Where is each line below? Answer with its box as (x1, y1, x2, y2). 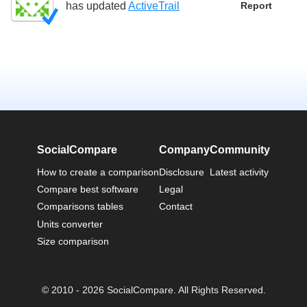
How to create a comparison (37, 166, 159, 177)
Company (159, 143, 210, 156)
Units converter (37, 218, 103, 230)
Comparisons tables (37, 201, 123, 212)
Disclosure (159, 166, 204, 177)
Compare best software (37, 184, 138, 195)
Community (210, 143, 270, 156)
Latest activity (210, 166, 269, 177)
